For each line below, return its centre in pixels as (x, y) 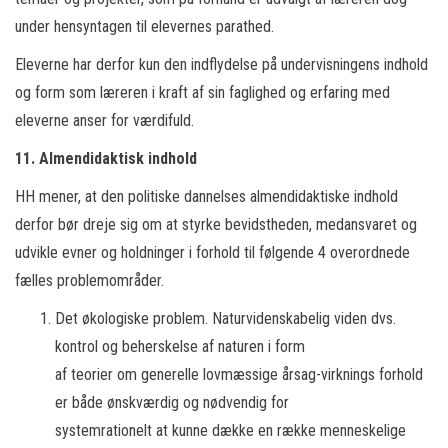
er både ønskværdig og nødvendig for (172, 402)
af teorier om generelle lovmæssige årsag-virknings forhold (239, 374)
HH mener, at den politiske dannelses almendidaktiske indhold (206, 196)
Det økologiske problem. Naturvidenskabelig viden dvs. (225, 318)
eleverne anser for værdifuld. (104, 120)
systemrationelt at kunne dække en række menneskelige (230, 430)
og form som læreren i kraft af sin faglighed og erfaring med (202, 92)
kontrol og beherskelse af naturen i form (180, 346)
